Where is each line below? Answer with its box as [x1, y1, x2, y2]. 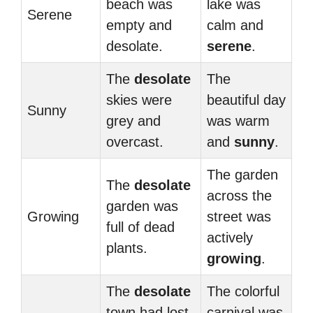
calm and [207, 17, 263, 33]
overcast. [106, 134, 163, 150]
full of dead [106, 219, 175, 235]
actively [207, 230, 253, 245]
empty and [106, 17, 172, 33]
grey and [106, 113, 161, 129]
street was [207, 209, 271, 224]
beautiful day [207, 92, 286, 108]
